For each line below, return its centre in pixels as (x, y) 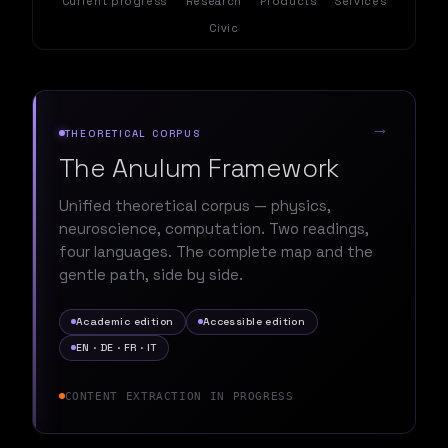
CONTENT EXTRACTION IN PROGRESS (179, 396)
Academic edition (124, 322)
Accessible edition (254, 322)
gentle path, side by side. (150, 275)
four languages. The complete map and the (215, 252)
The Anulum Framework (198, 167)
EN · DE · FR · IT (116, 348)
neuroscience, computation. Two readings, (213, 229)
